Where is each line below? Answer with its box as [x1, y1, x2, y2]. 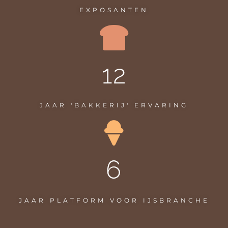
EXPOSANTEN [79, 6, 149, 14]
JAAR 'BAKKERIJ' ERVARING [40, 101, 188, 109]
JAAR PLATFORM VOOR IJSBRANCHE [18, 196, 210, 204]
